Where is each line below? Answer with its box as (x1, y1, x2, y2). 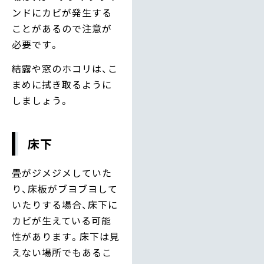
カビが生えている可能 (12, 213, 111, 228)
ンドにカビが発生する (12, 5, 112, 20)
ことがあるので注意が (12, 21, 112, 36)
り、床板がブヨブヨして (12, 181, 118, 196)
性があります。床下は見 (12, 229, 120, 244)
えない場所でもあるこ (12, 245, 112, 260)
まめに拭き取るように (12, 77, 112, 92)
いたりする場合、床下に (12, 197, 118, 212)
